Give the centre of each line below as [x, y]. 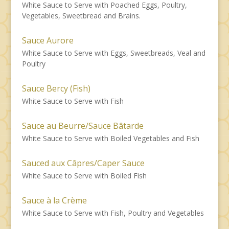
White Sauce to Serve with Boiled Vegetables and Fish [110, 138]
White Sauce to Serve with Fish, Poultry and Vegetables [113, 213]
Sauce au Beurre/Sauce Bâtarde [83, 125]
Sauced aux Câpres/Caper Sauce [83, 163]
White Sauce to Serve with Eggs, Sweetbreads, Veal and [113, 53]
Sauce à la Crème [54, 200]
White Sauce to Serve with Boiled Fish [84, 175]
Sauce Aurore [48, 40]
